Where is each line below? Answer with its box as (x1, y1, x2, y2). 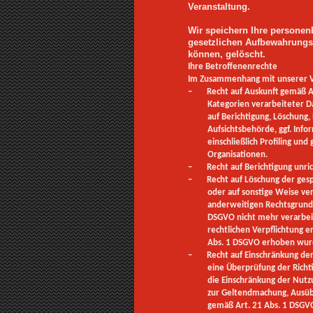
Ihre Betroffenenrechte (187, 62, 277, 71)
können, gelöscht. (187, 49, 265, 59)
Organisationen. (208, 150, 268, 159)
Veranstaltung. (187, 1, 250, 12)
